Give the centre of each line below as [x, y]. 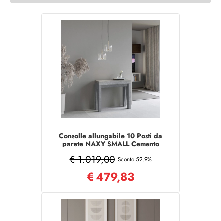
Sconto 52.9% [135, 159]
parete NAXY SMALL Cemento [110, 144]
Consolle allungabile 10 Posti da [110, 136]
